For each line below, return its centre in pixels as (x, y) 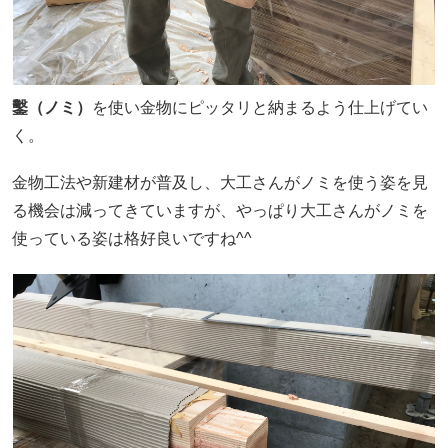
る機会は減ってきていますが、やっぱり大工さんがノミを (219, 211)
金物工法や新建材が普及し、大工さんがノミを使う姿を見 (219, 183)
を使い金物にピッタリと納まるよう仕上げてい (259, 107)
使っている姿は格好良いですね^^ (131, 239)
